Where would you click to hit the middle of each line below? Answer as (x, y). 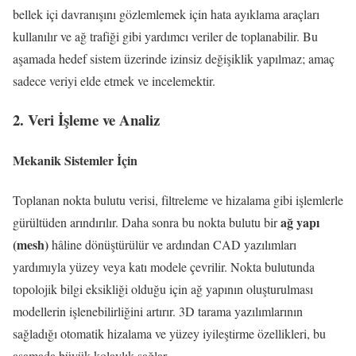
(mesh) (31, 244)
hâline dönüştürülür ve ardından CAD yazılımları (172, 244)
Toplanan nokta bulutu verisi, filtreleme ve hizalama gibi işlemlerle (178, 199)
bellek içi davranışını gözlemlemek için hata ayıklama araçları (166, 14)
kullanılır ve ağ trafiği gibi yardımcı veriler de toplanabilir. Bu (165, 37)
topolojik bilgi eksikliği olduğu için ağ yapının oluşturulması (163, 288)
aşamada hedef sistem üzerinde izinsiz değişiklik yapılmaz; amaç (174, 59)
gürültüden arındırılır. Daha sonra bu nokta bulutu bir (147, 222)
